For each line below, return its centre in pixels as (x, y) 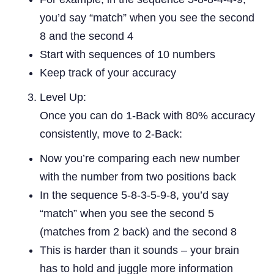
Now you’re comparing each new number (140, 158)
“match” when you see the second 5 (127, 213)
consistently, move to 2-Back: (111, 134)
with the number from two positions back (138, 176)
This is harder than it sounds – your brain (139, 250)
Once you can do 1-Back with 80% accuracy (147, 115)
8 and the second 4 (87, 36)
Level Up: (63, 97)
